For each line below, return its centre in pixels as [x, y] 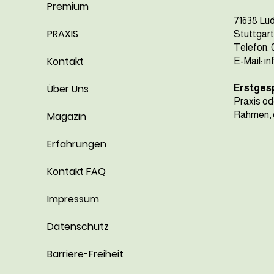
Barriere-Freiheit [85, 254]
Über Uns [68, 89]
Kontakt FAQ [76, 171]
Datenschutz [78, 226]
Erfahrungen [76, 144]
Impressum [73, 199]
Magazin [66, 116]
